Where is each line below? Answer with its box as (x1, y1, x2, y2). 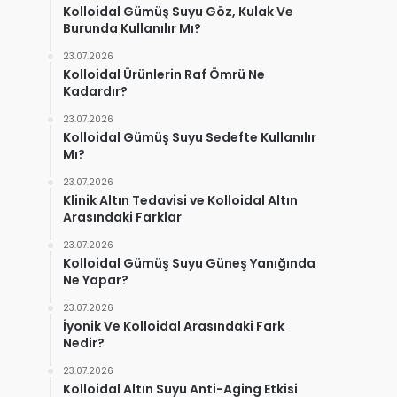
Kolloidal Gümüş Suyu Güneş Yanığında (63, 254, 315, 273)
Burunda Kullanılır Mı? (63, 19, 201, 38)
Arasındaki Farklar (63, 208, 182, 227)
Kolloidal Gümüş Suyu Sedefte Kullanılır (63, 128, 316, 147)
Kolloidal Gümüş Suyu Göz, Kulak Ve (63, 3, 293, 21)
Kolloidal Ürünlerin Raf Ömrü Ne (63, 66, 265, 84)
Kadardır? (63, 82, 128, 101)
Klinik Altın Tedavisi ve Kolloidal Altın (63, 191, 298, 210)
